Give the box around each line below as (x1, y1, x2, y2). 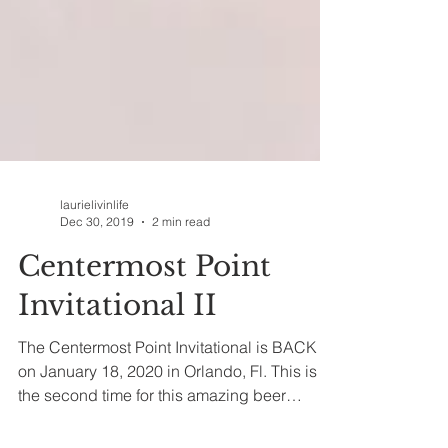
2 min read (152, 250, 210, 265)
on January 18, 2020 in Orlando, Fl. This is (18, 397, 317, 417)
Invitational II (18, 324, 217, 359)
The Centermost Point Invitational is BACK (18, 373, 317, 393)
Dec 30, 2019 (60, 250, 134, 265)
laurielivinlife (60, 233, 129, 248)
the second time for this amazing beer (18, 421, 286, 441)
